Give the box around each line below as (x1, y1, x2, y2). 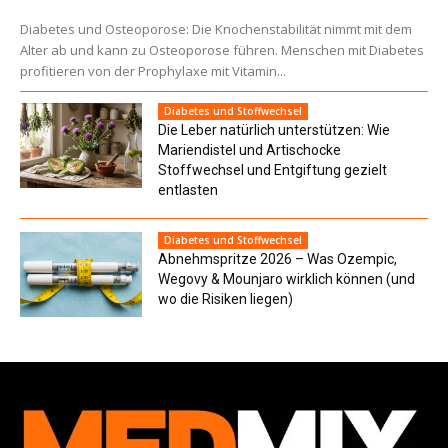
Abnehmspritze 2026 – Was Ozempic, (158, 250, 398, 267)
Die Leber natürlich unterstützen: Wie (158, 121, 391, 138)
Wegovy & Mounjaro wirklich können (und (158, 270, 416, 287)
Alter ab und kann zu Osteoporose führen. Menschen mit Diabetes (20, 40, 424, 59)
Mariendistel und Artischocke (158, 141, 342, 158)
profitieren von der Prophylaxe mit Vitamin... (20, 61, 286, 80)
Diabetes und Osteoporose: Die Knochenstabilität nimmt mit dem (20, 19, 412, 38)
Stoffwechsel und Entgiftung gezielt (158, 161, 388, 178)
